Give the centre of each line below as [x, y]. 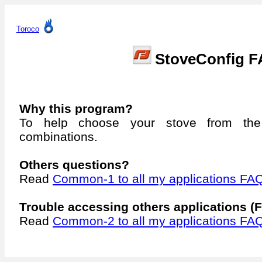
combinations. [58, 137]
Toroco [28, 29]
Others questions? [74, 165]
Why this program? [76, 108]
